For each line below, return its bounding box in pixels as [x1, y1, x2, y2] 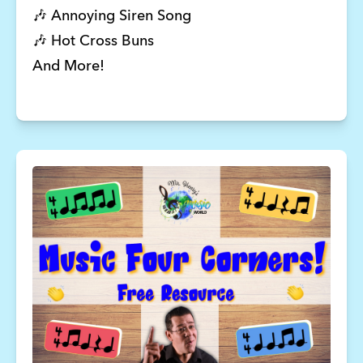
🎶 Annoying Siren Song [32, 9, 195, 24]
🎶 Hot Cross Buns [32, 34, 158, 49]
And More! [32, 59, 109, 75]
